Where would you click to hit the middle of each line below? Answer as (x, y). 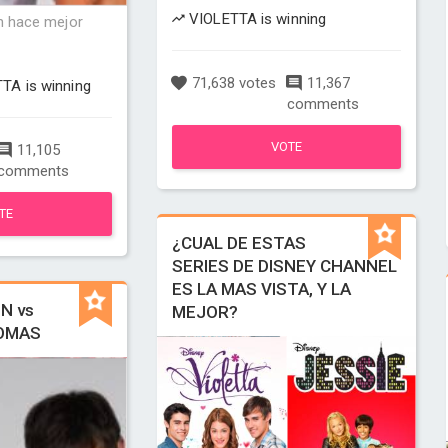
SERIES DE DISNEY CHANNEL (284, 266)
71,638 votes (231, 83)
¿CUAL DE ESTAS (238, 243)
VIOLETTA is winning (256, 19)
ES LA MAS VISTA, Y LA (261, 289)
